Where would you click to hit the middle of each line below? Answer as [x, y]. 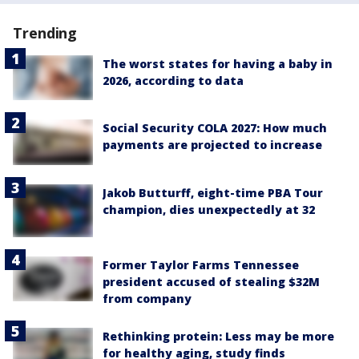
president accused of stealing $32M [211, 282]
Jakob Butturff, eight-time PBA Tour [213, 192]
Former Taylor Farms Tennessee [201, 265]
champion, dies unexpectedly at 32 [209, 209]
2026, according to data [173, 81]
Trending [45, 33]
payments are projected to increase [212, 145]
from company [147, 299]
